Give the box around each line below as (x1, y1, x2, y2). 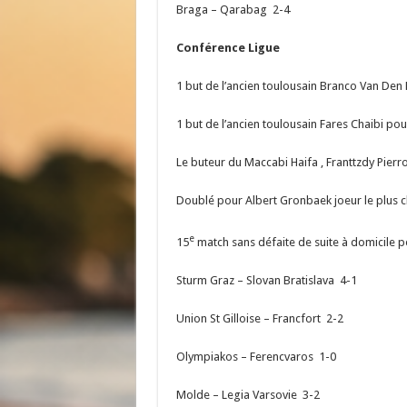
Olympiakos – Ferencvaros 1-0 (175, 349, 336, 363)
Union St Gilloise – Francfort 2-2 (175, 311, 343, 325)
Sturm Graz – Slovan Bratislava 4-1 (175, 273, 357, 287)
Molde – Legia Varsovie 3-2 (175, 387, 320, 402)
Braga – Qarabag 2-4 (175, 2, 290, 16)
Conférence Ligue (175, 40, 280, 55)
